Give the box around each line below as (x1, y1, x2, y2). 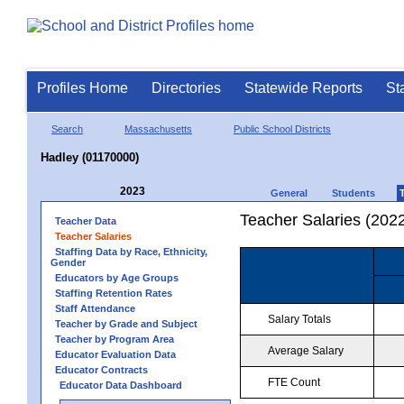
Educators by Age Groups (55, 271, 179, 283)
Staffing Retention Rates (55, 287, 172, 298)
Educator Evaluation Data (55, 348, 176, 360)
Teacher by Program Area (55, 333, 174, 344)
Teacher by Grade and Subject (55, 317, 197, 329)
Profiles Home (37, 80, 128, 96)
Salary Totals (268, 312, 331, 326)
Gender (50, 256, 86, 268)
